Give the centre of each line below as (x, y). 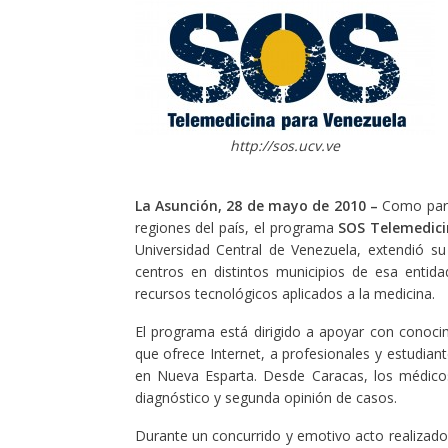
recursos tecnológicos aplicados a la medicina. (286, 293)
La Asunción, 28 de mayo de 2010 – (256, 205)
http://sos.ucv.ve (284, 145)
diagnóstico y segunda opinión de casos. (267, 397)
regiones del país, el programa (236, 227)
